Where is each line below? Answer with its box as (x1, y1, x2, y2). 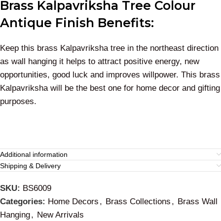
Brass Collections (106, 197, 171, 207)
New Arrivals (37, 210, 84, 220)
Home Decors (48, 197, 99, 207)
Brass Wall (178, 197, 218, 207)
